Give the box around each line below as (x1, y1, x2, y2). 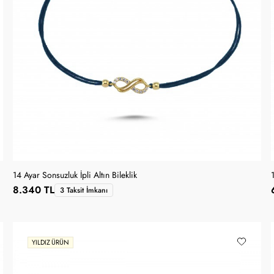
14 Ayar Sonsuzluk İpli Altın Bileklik (13, 169, 138, 181)
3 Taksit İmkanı (60, 185, 108, 195)
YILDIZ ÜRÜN (31, 238, 70, 248)
